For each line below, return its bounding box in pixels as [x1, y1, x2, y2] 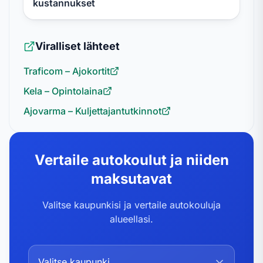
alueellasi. [110, 213, 153, 225]
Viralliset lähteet [35, 40, 120, 52]
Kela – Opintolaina [23, 85, 103, 97]
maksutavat [91, 170, 172, 187]
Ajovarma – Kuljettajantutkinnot [23, 105, 161, 117]
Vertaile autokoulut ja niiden [34, 151, 229, 168]
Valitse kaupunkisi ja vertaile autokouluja [42, 199, 221, 211]
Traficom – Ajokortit [23, 65, 110, 77]
